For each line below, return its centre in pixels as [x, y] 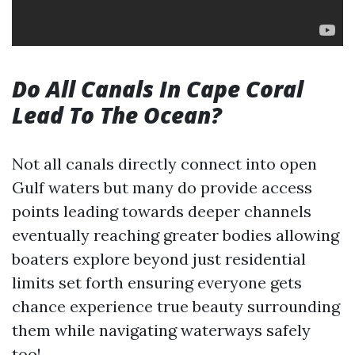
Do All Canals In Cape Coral [158, 89]
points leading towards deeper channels [162, 211]
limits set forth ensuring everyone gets [157, 282]
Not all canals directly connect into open [164, 164]
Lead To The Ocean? [117, 115]
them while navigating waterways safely [161, 330]
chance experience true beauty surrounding [176, 306]
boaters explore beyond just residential [159, 259]
